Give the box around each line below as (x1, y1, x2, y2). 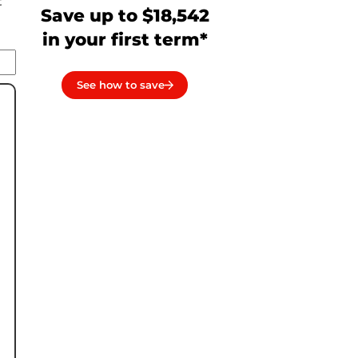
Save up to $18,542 (40, 5, 209, 26)
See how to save (76, 78, 165, 92)
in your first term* (42, 29, 208, 50)
